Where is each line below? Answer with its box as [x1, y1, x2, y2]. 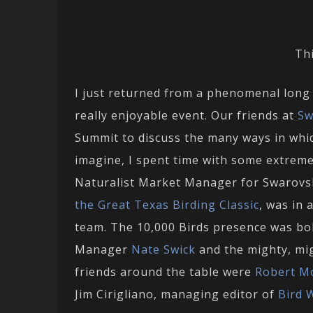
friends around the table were [75, 264, 255, 280]
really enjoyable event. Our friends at [75, 108, 298, 124]
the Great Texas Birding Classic [75, 197, 259, 213]
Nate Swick [131, 242, 196, 258]
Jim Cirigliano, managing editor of [75, 286, 278, 303]
